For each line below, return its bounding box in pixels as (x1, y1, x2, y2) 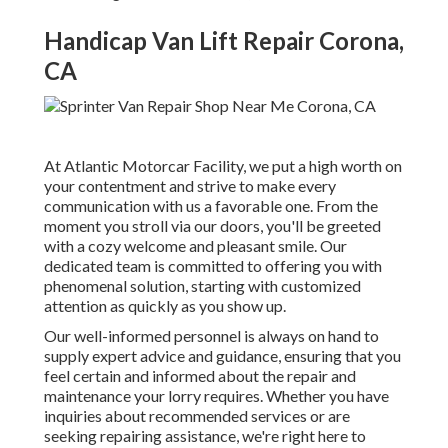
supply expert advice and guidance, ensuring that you (44, 346, 401, 366)
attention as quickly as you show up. (44, 296, 286, 316)
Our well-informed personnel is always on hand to (44, 326, 379, 346)
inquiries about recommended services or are (44, 406, 350, 426)
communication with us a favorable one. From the (44, 196, 378, 216)
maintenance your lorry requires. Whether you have (44, 386, 389, 406)
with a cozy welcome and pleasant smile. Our (44, 236, 347, 256)
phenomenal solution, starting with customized (44, 276, 361, 296)
